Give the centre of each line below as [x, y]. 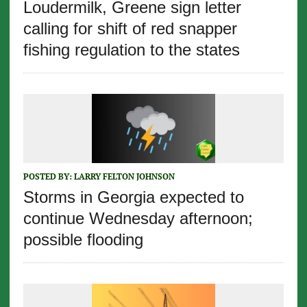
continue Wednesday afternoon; [138, 218]
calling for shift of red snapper [130, 28]
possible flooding [83, 239]
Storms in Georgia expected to [133, 197]
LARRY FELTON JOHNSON [124, 176]
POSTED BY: [48, 176]
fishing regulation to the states [131, 49]
